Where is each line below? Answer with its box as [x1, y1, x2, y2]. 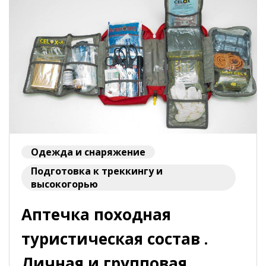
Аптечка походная [21, 203, 171, 225]
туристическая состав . [21, 227, 208, 249]
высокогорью [31, 177, 98, 191]
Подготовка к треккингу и [31, 164, 163, 178]
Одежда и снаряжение [31, 145, 145, 159]
